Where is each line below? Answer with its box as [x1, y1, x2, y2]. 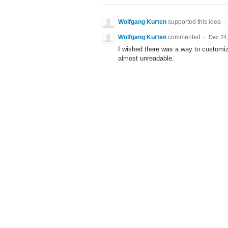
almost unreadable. [118, 54, 174, 62]
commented [168, 34, 202, 41]
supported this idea [168, 18, 222, 25]
